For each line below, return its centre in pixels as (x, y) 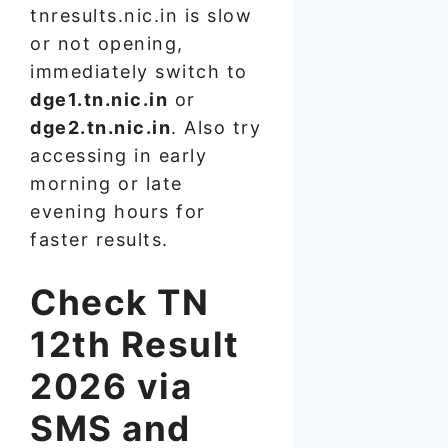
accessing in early (118, 156)
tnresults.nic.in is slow (141, 16)
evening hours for (118, 212)
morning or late (106, 184)
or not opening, (107, 44)
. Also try (216, 128)
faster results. (99, 240)
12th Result (135, 344)
